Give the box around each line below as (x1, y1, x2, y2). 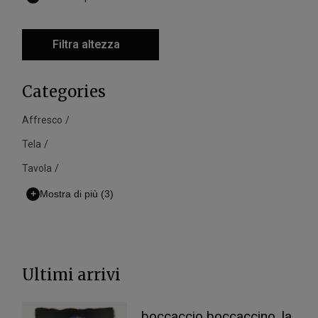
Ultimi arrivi (22, 264, 121, 285)
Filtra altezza (53, 37, 121, 51)
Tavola (22, 162, 53, 174)
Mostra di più (40, 188, 99, 200)
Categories (22, 81, 106, 102)
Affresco (22, 114, 63, 126)
